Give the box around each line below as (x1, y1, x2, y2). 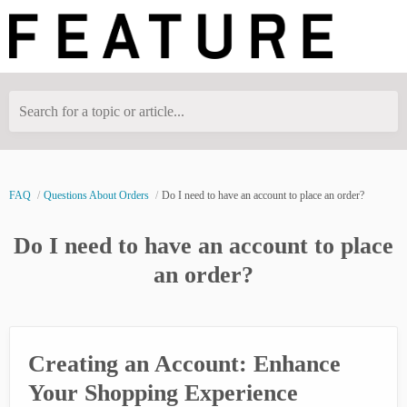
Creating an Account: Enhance (28, 350, 341, 377)
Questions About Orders (44, 188, 149, 202)
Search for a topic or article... (19, 103, 184, 119)
